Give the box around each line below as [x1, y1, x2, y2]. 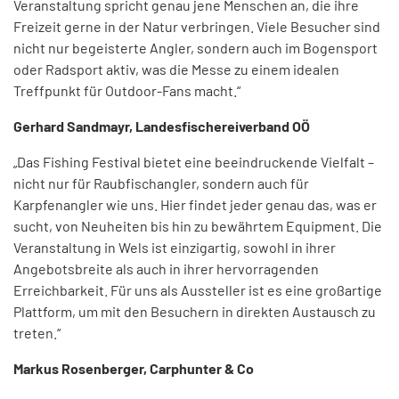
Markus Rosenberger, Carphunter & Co [13, 360, 254, 378]
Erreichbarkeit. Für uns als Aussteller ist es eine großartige [13, 281, 382, 299]
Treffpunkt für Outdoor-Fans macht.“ [13, 82, 240, 100]
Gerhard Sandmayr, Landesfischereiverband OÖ [13, 118, 310, 135]
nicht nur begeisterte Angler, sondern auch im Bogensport [13, 39, 378, 57]
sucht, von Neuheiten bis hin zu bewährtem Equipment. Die [13, 217, 382, 235]
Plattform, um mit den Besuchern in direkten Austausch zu [13, 303, 376, 321]
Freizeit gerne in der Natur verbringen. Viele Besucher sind [13, 18, 380, 36]
